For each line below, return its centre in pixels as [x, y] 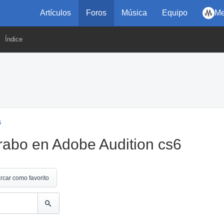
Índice [14, 39]
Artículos [55, 13]
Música [134, 13]
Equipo [175, 13]
